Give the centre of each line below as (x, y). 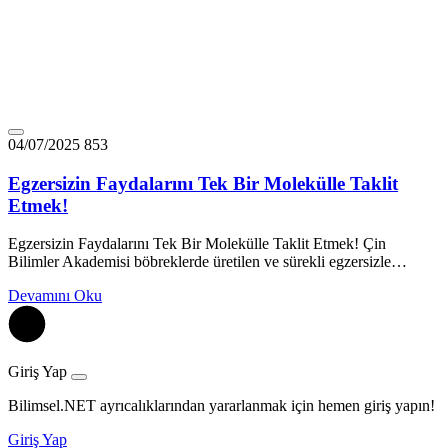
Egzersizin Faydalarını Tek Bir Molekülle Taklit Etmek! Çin (197, 244)
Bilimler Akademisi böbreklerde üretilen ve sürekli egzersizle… (207, 262)
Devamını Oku (55, 296)
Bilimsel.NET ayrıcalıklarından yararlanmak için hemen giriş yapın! (221, 405)
